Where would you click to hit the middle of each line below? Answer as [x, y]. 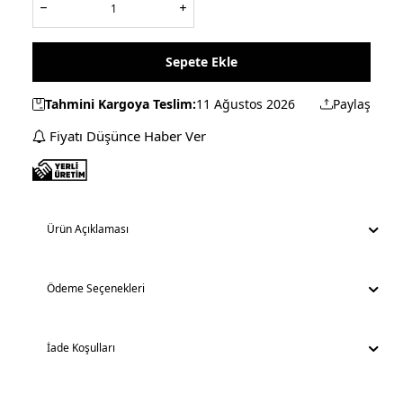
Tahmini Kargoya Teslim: [121, 104]
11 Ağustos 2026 [246, 104]
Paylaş [352, 104]
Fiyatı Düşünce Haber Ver [126, 136]
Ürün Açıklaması [88, 229]
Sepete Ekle [201, 62]
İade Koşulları [81, 348]
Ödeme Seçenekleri [96, 288]
